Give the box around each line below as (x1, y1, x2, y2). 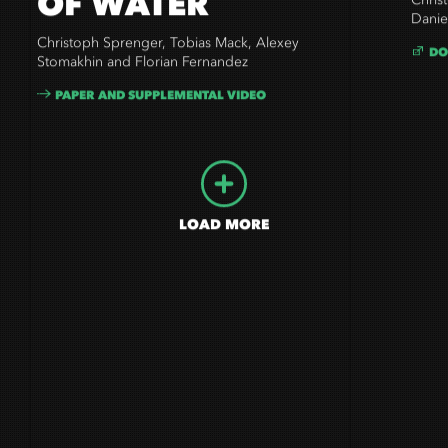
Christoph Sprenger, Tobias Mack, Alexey (37, 40, 300, 58)
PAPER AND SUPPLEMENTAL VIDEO (55, 92, 267, 108)
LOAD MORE (179, 220, 269, 239)
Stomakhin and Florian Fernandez (37, 59, 249, 77)
